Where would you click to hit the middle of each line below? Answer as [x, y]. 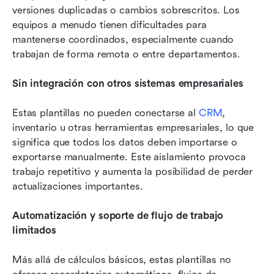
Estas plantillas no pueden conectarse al [106, 113]
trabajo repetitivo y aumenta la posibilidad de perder [133, 171]
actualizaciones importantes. [78, 186]
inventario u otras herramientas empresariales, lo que [133, 127]
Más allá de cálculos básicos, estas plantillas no [122, 259]
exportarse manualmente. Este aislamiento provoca [129, 157]
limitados [34, 230]
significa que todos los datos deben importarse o [125, 142]
